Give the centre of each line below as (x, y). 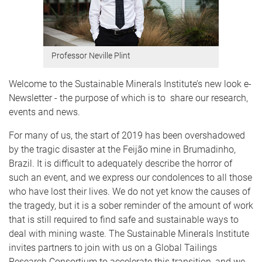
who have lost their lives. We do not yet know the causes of (130, 191)
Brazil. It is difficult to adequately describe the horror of (120, 163)
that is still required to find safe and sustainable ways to (124, 219)
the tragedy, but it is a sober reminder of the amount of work (131, 205)
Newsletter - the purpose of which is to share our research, (128, 98)
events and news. (44, 112)
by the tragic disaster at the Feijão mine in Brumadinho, (122, 149)
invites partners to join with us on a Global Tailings (113, 247)
